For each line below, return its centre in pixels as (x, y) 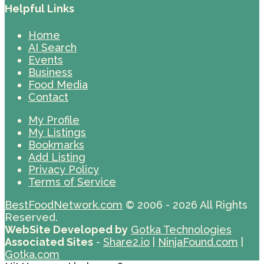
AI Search (52, 47)
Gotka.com (32, 254)
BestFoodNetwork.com (64, 204)
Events (46, 60)
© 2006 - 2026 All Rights (185, 204)
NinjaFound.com (198, 242)
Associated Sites (49, 242)
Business (50, 72)
